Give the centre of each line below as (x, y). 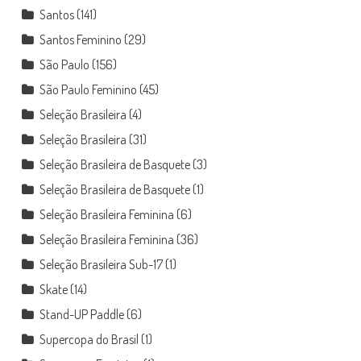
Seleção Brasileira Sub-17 (101, 264)
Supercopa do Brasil (89, 339)
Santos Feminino (80, 39)
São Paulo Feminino (88, 89)
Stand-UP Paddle (81, 314)
